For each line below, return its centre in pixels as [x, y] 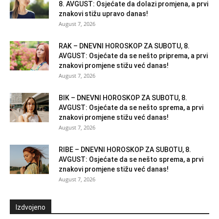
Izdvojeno [31, 207]
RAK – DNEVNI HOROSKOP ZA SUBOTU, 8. [124, 46]
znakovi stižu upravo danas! [103, 13]
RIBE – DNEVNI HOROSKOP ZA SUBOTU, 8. [125, 149]
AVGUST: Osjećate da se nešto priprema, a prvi [133, 55]
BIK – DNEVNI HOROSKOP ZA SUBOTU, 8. [123, 98]
